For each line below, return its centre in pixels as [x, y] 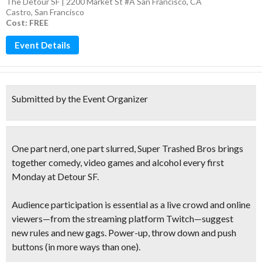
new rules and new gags [58, 232]
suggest [218, 218]
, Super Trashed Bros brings [189, 148]
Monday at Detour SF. [55, 176]
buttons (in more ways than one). [76, 247]
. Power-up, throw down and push [170, 232]
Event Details [42, 45]
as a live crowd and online [199, 204]
